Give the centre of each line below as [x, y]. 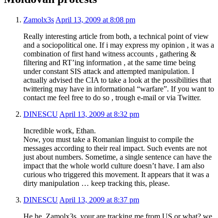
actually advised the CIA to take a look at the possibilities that [117, 80]
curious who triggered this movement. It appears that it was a [116, 174]
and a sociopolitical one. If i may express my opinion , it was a [119, 45]
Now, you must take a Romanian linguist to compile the [109, 139]
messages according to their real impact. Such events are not [115, 148]
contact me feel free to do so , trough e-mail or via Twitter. [112, 97]
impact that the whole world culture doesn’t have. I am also [114, 165]
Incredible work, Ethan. [60, 130]
